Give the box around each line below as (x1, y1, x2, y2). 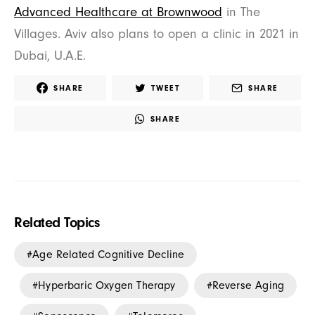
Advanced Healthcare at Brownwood (14, 4, 222, 20)
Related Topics (14, 214, 99, 231)
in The (222, 4, 260, 20)
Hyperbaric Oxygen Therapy (38, 278, 176, 292)
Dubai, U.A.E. (14, 47, 86, 63)
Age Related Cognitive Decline (32, 247, 185, 261)
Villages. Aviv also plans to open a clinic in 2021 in (14, 25, 299, 41)
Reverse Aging (212, 278, 285, 292)
